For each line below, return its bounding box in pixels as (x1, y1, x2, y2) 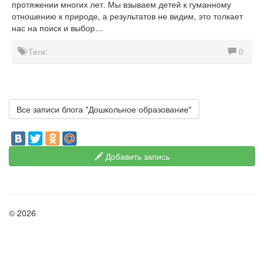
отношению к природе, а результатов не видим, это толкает (12, 10, 243, 22)
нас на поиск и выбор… (12, 22, 103, 34)
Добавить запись (103, 150, 170, 162)
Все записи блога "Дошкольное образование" (16, 103, 192, 115)
